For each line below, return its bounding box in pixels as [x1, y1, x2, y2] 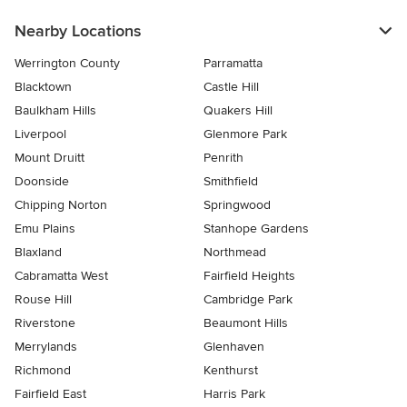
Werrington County [15, 55, 120, 72]
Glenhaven [203, 339, 264, 355]
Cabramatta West [15, 268, 108, 284]
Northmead [203, 244, 266, 261]
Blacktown [15, 79, 72, 95]
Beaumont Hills [203, 315, 288, 332]
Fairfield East [15, 386, 86, 402]
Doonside [15, 174, 69, 190]
